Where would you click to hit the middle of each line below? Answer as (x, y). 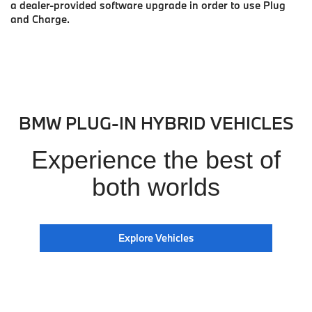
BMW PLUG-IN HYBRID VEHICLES (156, 123)
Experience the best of (156, 159)
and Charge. (40, 19)
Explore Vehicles (156, 237)
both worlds (156, 187)
